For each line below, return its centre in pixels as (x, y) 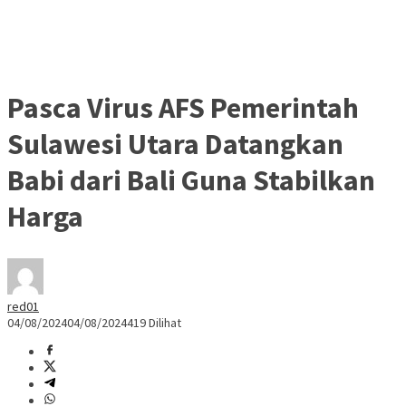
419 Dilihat (154, 323)
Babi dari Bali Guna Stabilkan (191, 180)
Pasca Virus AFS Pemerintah (183, 107)
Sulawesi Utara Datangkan (175, 144)
